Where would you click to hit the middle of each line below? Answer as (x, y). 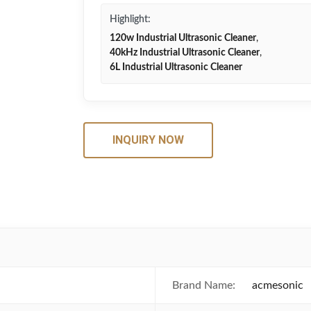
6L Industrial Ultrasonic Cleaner (176, 67)
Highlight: (130, 19)
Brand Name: (204, 285)
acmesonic (278, 285)
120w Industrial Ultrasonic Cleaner (183, 38)
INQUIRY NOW (148, 140)
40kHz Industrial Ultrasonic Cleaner (185, 53)
